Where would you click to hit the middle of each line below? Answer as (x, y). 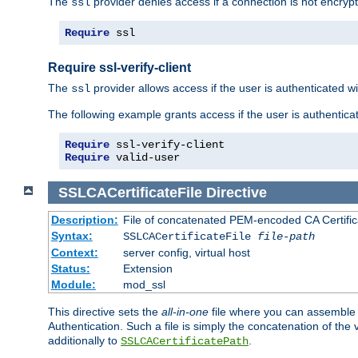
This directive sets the (105, 312)
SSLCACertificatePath (185, 342)
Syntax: (72, 236)
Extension (147, 269)
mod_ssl (144, 285)
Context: (74, 253)
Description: (84, 220)
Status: (70, 269)
